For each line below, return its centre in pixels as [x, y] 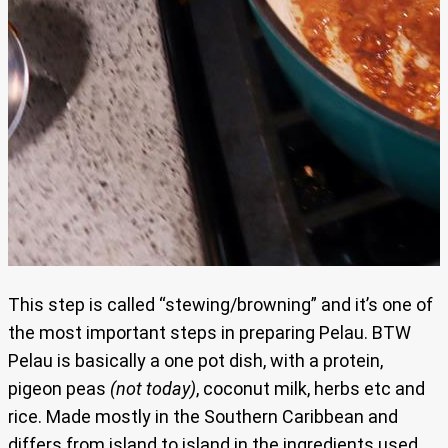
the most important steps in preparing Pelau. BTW [209, 333]
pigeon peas [59, 389]
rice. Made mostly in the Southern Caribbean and [203, 417]
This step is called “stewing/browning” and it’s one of [220, 305]
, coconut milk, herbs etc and [310, 389]
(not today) [153, 389]
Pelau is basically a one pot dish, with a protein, [195, 361]
